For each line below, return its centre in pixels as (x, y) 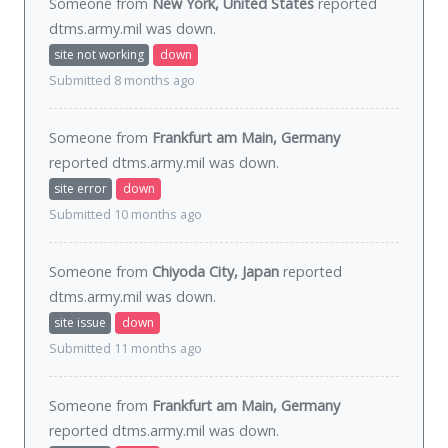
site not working (99, 55)
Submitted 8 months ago (122, 81)
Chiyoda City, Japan (215, 272)
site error (80, 189)
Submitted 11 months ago (125, 349)
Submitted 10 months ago (125, 215)
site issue (80, 323)
